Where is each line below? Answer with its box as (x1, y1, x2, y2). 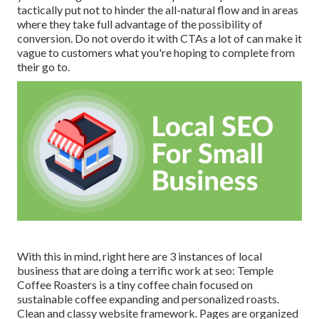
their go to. (17, 60, 70, 74)
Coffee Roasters (17, 277, 97, 291)
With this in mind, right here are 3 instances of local (17, 249, 262, 263)
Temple (237, 263, 273, 277)
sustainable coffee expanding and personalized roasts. (17, 291, 279, 305)
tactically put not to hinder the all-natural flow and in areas (17, 3, 298, 17)
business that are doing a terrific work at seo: (17, 263, 237, 277)
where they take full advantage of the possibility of (17, 17, 263, 31)
